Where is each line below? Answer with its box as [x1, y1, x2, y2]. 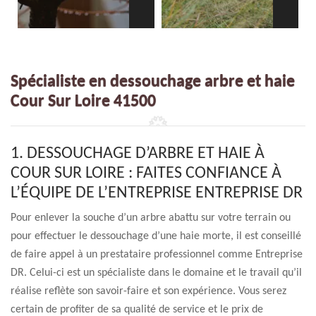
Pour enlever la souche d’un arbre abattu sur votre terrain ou [11, 212, 291, 224]
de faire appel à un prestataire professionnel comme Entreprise [11, 249, 303, 260]
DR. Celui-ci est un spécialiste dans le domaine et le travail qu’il [11, 267, 302, 279]
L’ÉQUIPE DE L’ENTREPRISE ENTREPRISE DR [11, 185, 303, 202]
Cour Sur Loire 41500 [11, 93, 156, 110]
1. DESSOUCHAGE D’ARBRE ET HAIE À [11, 145, 265, 162]
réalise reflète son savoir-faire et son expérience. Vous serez [11, 286, 286, 297]
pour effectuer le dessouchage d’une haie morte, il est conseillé [11, 231, 301, 242]
